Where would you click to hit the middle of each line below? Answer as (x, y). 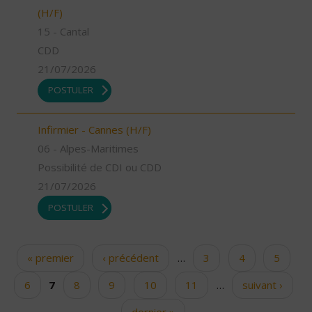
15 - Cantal (63, 31)
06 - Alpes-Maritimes (88, 149)
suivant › (263, 284)
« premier (50, 257)
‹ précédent (131, 257)
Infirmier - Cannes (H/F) (94, 130)
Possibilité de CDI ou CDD (100, 167)
